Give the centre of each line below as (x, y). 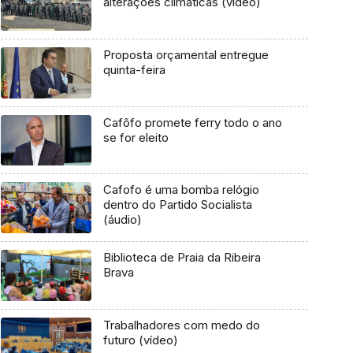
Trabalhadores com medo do (181, 325)
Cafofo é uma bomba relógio (181, 190)
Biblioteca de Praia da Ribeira (182, 258)
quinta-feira (134, 70)
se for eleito (136, 137)
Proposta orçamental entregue (186, 55)
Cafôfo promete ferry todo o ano (192, 122)
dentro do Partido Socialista (177, 205)
